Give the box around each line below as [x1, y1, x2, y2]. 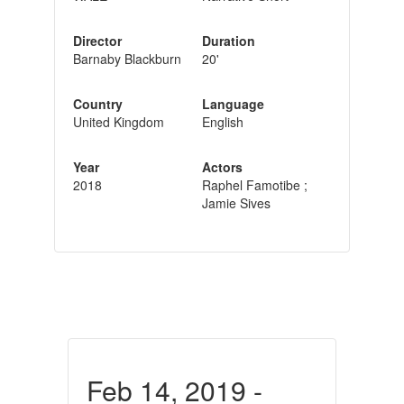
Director [72, 31, 122, 50]
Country [72, 94, 123, 113]
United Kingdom [72, 112, 164, 131]
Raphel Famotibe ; [201, 175, 308, 194]
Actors [201, 157, 243, 176]
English [201, 112, 243, 131]
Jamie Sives [201, 193, 271, 212]
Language [201, 94, 264, 113]
